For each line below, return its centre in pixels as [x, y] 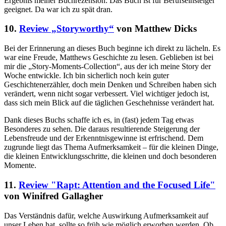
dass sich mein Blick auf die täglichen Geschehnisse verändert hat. [109, 103]
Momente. [20, 165]
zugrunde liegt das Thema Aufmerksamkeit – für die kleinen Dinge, [111, 147]
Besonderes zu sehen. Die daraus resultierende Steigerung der [102, 129]
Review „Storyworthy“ [67, 29]
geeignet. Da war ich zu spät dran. [58, 9]
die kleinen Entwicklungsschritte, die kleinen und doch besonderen [110, 156]
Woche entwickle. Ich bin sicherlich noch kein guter [87, 76]
